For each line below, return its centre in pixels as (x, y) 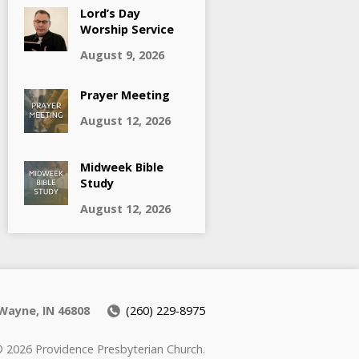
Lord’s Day (110, 13)
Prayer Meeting (125, 95)
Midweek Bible (122, 167)
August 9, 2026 (122, 54)
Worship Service (127, 29)
